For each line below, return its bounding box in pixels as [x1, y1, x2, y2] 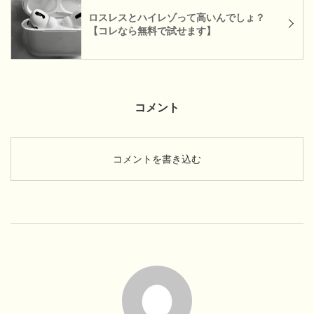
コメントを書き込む [113, 153, 201, 165]
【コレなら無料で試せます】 [88, 25, 216, 37]
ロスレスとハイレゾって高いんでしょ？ [88, 11, 265, 24]
